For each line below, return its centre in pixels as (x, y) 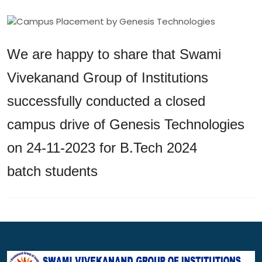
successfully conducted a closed (106, 101)
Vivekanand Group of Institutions (108, 78)
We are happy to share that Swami (114, 54)
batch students (52, 171)
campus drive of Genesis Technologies (126, 125)
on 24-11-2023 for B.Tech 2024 (102, 148)
